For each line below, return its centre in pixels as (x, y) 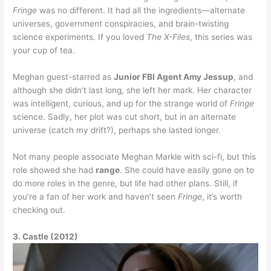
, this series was (221, 37)
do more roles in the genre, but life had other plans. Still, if (126, 184)
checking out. (39, 210)
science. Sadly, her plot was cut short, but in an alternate (125, 117)
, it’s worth (222, 197)
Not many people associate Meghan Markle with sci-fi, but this (135, 157)
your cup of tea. (44, 51)
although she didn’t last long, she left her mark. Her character (132, 90)
